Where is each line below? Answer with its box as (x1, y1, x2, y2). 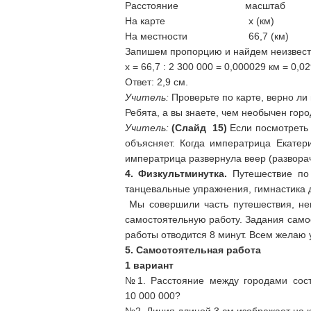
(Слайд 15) (171, 122, 227, 133)
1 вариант (124, 260, 174, 271)
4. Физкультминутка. (124, 168, 233, 179)
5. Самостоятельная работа (124, 244, 261, 255)
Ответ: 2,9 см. (124, 76, 188, 87)
